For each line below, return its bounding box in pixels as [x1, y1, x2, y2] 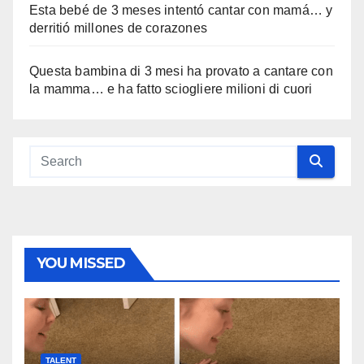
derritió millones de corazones [29, 20, 207, 35]
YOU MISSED [37, 253, 125, 272]
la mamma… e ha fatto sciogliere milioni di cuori [29, 81, 313, 96]
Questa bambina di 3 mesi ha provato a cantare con [29, 63, 333, 78]
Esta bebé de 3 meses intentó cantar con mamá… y [29, 2, 333, 17]
